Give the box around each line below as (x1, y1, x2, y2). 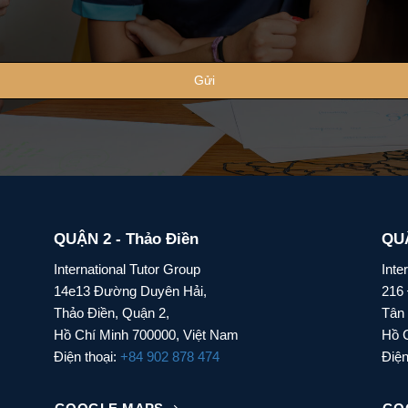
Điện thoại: (54, 349, 120, 365)
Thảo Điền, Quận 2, (54, 305, 169, 321)
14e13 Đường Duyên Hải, (54, 283, 207, 300)
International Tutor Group (54, 261, 200, 278)
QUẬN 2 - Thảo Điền (54, 229, 199, 248)
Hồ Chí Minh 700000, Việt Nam (54, 327, 239, 343)
